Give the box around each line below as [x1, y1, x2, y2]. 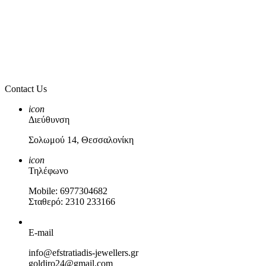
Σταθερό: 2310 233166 [28, 197, 115, 207]
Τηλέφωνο [28, 166, 68, 176]
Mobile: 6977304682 [28, 186, 107, 196]
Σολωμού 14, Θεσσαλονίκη [28, 135, 134, 145]
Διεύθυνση [28, 115, 69, 125]
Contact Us [5, 84, 47, 94]
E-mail [28, 227, 53, 237]
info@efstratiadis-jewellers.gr [28, 248, 138, 258]
